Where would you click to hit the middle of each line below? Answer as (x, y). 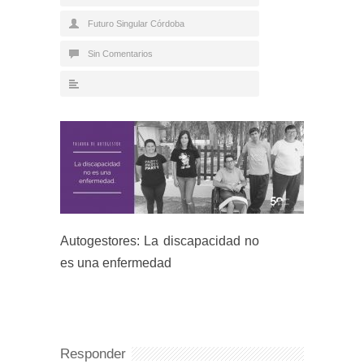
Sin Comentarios (120, 54)
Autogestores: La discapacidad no (160, 241)
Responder (93, 354)
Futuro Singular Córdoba (136, 24)
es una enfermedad (116, 263)
